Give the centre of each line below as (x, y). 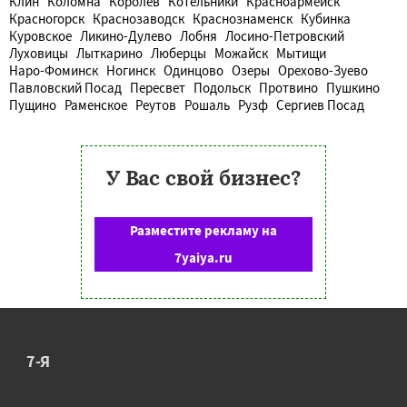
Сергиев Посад (320, 104)
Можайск (241, 53)
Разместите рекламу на (203, 230)
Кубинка (326, 18)
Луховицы (39, 53)
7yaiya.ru (203, 257)
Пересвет (158, 87)
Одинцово (194, 70)
